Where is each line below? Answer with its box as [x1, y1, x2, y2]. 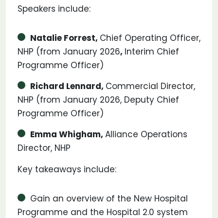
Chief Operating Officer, [100, 32, 200, 44]
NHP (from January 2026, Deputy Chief [18, 94, 179, 106]
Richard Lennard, [30, 80, 106, 92]
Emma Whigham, [30, 128, 105, 140]
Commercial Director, [106, 80, 195, 92]
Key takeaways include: [18, 163, 121, 175]
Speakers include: [18, 3, 93, 15]
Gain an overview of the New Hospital [30, 193, 188, 204]
